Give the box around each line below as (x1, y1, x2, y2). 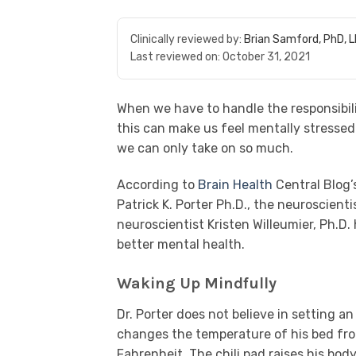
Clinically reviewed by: (130, 33, 244, 46)
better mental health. (117, 236, 245, 252)
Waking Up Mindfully (117, 273, 277, 292)
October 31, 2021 (222, 50, 310, 64)
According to (117, 176, 198, 192)
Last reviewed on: (130, 50, 222, 64)
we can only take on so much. (117, 141, 293, 156)
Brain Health (198, 176, 273, 192)
